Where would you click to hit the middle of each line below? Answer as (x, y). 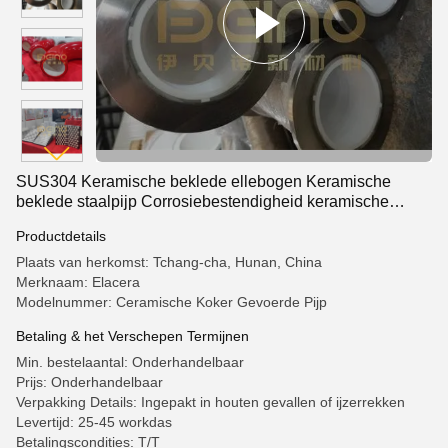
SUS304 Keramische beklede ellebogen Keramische (203, 181)
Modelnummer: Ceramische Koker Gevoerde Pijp (171, 302)
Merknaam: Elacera (78, 282)
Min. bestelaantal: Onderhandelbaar (130, 362)
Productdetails (61, 236)
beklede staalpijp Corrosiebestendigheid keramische (202, 201)
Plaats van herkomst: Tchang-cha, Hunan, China (169, 262)
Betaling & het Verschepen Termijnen (132, 336)
